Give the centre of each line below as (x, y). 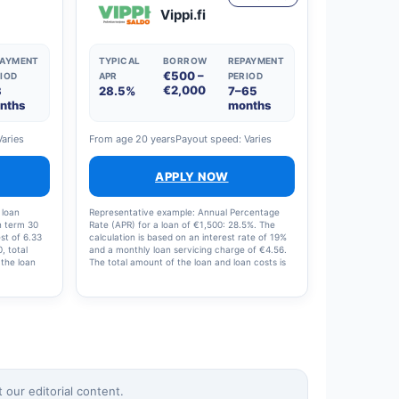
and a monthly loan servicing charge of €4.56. (187, 249)
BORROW (185, 61)
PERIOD (245, 76)
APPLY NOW (192, 176)
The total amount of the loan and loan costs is (187, 262)
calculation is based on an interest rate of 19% (187, 237)
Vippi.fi (183, 15)
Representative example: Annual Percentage (184, 212)
